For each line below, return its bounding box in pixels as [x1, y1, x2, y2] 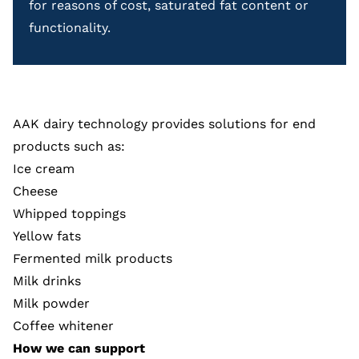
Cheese [13, 184, 58, 199]
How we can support [13, 341, 145, 356]
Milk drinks [13, 273, 81, 288]
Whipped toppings [13, 206, 126, 221]
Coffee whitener [13, 318, 118, 333]
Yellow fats [13, 228, 81, 244]
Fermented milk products [13, 251, 172, 266]
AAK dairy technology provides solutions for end [13, 116, 316, 131]
